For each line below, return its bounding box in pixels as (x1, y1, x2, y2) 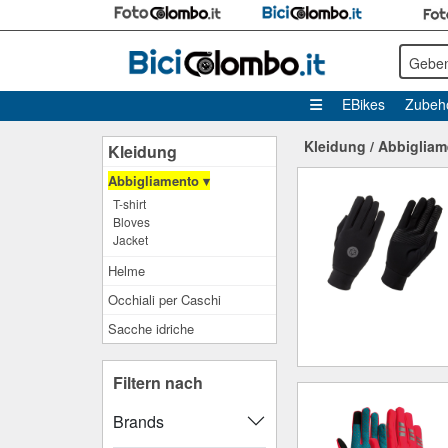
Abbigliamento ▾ (108, 171, 210, 190)
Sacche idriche (108, 319, 194, 338)
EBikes (341, 94, 385, 114)
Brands (113, 409, 164, 433)
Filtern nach (113, 371, 203, 394)
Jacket (113, 231, 148, 248)
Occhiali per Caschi (108, 290, 221, 309)
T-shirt (113, 195, 146, 212)
